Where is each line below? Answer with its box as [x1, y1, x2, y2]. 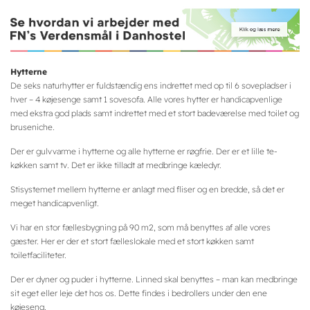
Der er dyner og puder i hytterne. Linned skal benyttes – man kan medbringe [10, 274, 298, 285]
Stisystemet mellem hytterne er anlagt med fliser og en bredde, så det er [10, 184, 284, 195]
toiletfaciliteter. [10, 250, 66, 261]
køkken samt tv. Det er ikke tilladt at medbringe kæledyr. [10, 160, 221, 171]
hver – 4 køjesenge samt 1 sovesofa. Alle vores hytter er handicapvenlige [10, 94, 282, 105]
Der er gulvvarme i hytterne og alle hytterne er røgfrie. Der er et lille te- [10, 146, 277, 157]
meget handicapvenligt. [10, 198, 99, 209]
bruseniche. [10, 122, 55, 133]
